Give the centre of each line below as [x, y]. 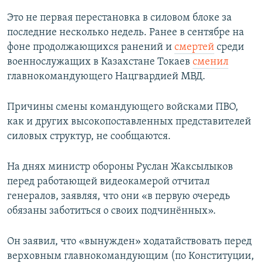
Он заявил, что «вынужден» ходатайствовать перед [129, 242]
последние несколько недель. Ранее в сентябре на [126, 33]
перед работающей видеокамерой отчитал [108, 182]
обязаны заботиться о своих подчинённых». [112, 211]
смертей [194, 48]
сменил [210, 62]
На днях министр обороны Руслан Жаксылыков [120, 167]
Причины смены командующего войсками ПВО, [123, 107]
